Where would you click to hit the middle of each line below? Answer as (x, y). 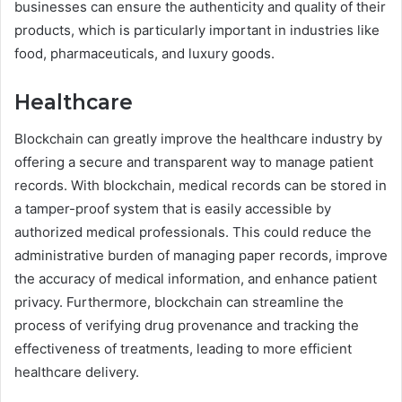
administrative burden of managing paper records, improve (201, 255)
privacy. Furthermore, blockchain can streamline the (179, 301)
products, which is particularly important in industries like (197, 31)
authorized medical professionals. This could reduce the (193, 232)
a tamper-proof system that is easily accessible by (173, 208)
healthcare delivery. (77, 371)
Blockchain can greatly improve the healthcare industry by (198, 138)
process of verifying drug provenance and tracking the (187, 325)
